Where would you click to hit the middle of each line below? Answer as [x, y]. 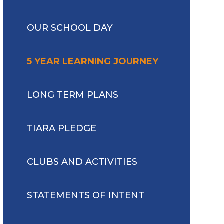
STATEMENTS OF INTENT [85, 195]
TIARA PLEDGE [61, 128]
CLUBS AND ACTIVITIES [82, 162]
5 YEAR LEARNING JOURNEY [92, 61]
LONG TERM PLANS [72, 95]
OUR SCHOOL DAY [70, 28]
